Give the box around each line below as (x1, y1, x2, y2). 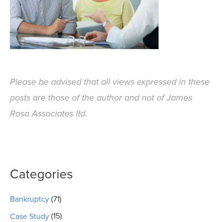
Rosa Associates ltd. (10, 108, 87, 119)
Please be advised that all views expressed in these (10, 76, 210, 87)
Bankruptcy (10, 194, 49, 205)
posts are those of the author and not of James (10, 92, 192, 103)
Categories (10, 166, 73, 182)
